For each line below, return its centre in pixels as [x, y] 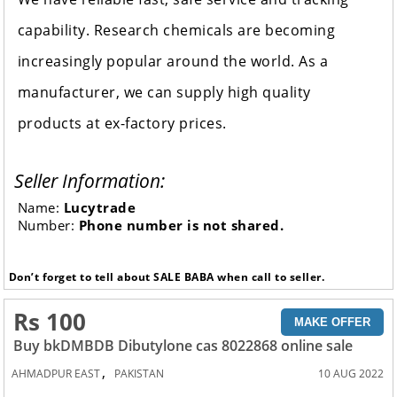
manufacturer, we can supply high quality [164, 93]
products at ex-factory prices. [122, 124]
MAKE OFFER [332, 322]
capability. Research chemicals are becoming [176, 31]
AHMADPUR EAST [56, 373]
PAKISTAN [140, 373]
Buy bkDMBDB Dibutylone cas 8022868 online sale [183, 345]
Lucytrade [100, 208]
